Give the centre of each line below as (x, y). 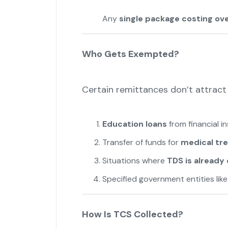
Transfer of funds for (141, 142)
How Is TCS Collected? (132, 215)
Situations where (134, 161)
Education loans (134, 124)
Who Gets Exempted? (130, 54)
